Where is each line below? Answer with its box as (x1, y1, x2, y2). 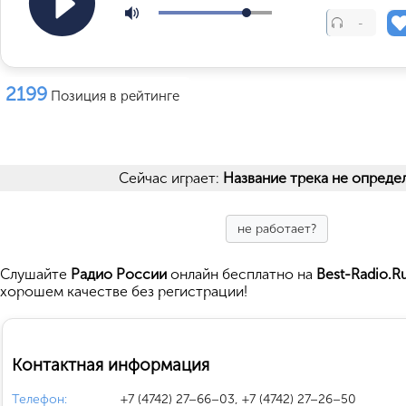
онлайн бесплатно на (167, 266, 316, 283)
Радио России (71, 266, 167, 283)
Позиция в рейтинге (51, 88, 179, 104)
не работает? (237, 221, 316, 237)
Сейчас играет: (119, 169, 223, 187)
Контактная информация (12, 353, 209, 375)
